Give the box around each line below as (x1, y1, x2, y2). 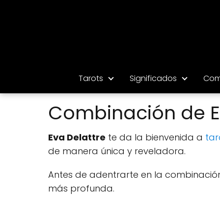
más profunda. (48, 182, 114, 194)
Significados (129, 72, 177, 84)
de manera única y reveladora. (48, 144, 186, 157)
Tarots (78, 72, 103, 84)
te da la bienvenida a (106, 131, 205, 143)
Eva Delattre (48, 131, 106, 143)
